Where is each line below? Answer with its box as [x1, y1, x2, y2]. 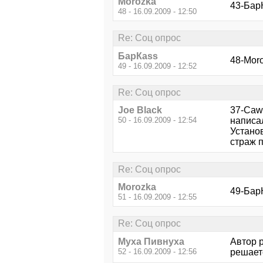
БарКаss [118, 50, 158, 61]
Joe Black [118, 104, 162, 115]
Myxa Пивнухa [118, 236, 184, 247]
